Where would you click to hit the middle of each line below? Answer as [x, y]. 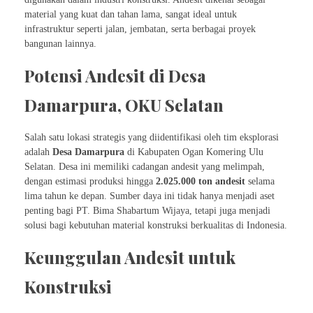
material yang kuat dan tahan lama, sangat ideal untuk [131, 15]
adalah [38, 152]
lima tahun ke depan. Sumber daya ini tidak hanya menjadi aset [150, 196]
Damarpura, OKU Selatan [124, 105]
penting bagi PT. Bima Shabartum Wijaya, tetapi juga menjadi [147, 210]
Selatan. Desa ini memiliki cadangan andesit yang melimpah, [145, 166]
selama [260, 181]
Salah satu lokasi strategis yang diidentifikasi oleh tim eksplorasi [152, 137]
